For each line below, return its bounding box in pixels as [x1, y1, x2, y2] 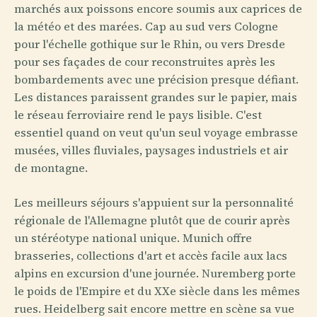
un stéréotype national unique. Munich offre [14, 230, 252, 246]
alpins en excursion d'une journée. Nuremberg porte [14, 265, 296, 281]
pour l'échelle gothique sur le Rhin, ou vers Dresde [14, 36, 285, 52]
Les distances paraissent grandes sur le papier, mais [14, 89, 297, 105]
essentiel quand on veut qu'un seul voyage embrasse [14, 125, 298, 140]
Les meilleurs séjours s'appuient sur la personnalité [14, 195, 294, 210]
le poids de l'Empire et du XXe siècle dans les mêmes [14, 283, 300, 299]
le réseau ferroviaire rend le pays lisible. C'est [14, 107, 262, 122]
